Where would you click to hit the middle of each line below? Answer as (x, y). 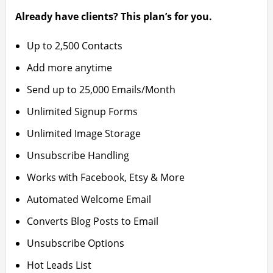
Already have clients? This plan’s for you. (114, 16)
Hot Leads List (59, 265)
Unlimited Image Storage (84, 133)
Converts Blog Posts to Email (93, 221)
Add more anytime (70, 68)
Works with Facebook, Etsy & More (106, 177)
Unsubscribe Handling (78, 155)
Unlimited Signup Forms (83, 112)
